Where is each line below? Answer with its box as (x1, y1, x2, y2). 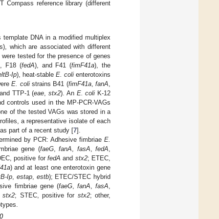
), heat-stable (16, 70, 56, 78)
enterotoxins (73, 70, 111, 78)
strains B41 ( (29, 80, 68, 88)
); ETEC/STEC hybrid (48, 173, 111, 180)
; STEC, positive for (15, 191, 78, 199)
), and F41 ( (34, 61, 72, 69)
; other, (89, 191, 111, 199)
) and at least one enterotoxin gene (10, 163, 111, 171)
